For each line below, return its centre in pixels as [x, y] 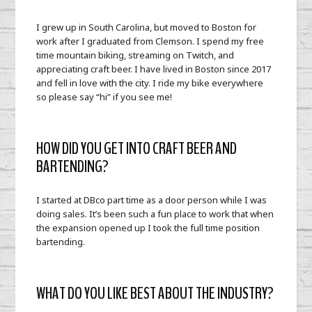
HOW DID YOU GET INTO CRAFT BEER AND [137, 149]
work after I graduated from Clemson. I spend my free [150, 41]
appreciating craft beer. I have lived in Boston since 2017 [154, 69]
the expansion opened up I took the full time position [148, 228]
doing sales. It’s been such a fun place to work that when [155, 214]
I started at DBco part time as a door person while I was [152, 200]
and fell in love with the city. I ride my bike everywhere [150, 83]
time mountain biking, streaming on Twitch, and [135, 55]
